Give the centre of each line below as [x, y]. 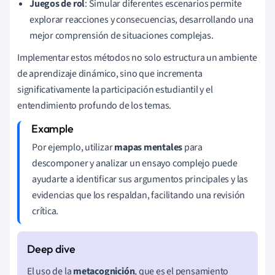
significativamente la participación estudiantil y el [115, 89]
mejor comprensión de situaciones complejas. [122, 35]
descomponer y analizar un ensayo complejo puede [135, 163]
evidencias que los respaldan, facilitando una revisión [139, 195]
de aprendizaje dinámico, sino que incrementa [110, 73]
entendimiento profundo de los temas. [95, 105]
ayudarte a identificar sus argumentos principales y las [140, 179]
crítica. [45, 211]
